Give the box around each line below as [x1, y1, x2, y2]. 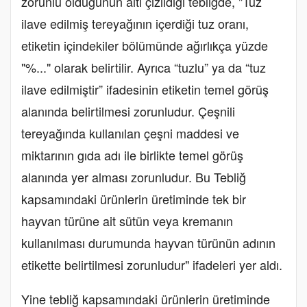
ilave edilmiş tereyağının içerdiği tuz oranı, [21, 14, 249, 33]
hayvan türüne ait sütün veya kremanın [21, 212, 233, 230]
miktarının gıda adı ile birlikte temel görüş [21, 146, 243, 164]
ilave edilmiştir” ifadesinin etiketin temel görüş [21, 80, 269, 99]
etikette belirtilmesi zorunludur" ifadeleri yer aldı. [21, 256, 282, 274]
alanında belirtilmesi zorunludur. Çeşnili [21, 102, 235, 121]
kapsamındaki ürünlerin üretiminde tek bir [21, 190, 246, 208]
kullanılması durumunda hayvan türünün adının [21, 234, 275, 252]
